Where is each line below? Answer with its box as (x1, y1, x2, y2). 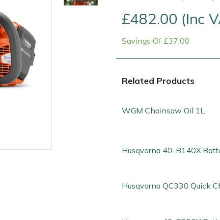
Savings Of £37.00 (122, 35, 190, 46)
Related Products (122, 75, 194, 86)
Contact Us (27, 113, 63, 122)
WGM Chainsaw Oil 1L (122, 106, 205, 116)
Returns (96, 113, 121, 122)
